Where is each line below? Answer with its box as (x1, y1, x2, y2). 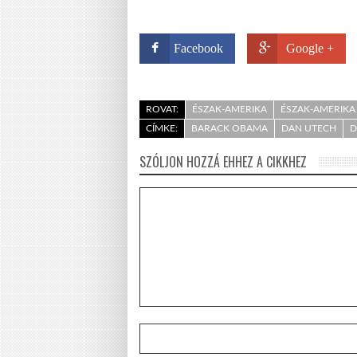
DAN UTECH (281, 124, 336, 134)
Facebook (174, 41, 223, 56)
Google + (286, 41, 334, 56)
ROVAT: (146, 104, 178, 115)
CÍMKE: (146, 124, 178, 134)
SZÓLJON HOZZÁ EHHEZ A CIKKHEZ (139, 152, 307, 172)
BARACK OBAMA (191, 124, 268, 134)
